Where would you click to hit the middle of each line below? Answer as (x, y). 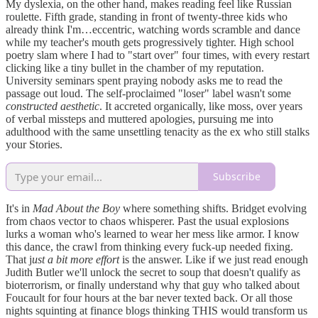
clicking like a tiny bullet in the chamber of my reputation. (135, 67)
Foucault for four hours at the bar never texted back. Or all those (149, 297)
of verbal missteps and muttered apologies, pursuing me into (139, 119)
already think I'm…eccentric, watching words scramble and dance (153, 29)
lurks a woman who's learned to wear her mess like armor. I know (153, 234)
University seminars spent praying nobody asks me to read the (144, 80)
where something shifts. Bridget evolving (213, 208)
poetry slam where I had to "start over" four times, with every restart (158, 55)
